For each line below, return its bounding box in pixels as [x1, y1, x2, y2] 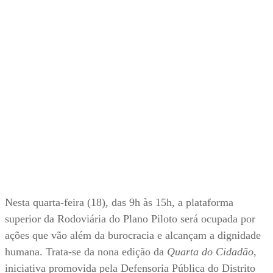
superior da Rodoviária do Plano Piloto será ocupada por [5, 213, 255, 225]
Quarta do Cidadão [167, 246, 253, 258]
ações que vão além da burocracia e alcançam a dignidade [5, 229, 261, 242]
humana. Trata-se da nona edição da [5, 246, 167, 258]
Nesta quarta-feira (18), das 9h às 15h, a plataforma [5, 196, 233, 209]
